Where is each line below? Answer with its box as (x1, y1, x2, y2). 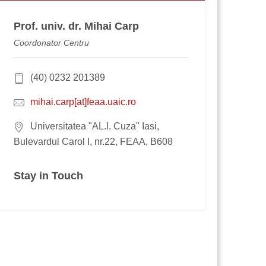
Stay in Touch (13, 170, 83, 182)
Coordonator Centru (13, 38, 89, 48)
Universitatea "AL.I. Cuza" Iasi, (30, 121, 159, 132)
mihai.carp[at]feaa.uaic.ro (30, 97, 136, 107)
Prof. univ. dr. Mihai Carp (13, 20, 139, 33)
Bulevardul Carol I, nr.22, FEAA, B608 (13, 137, 173, 147)
